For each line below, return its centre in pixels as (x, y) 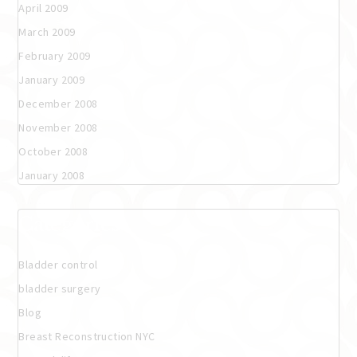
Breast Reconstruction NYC (87, 336)
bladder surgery (60, 288)
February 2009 (55, 55)
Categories (69, 224)
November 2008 (58, 127)
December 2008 (58, 103)
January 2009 (52, 79)
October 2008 (53, 151)
